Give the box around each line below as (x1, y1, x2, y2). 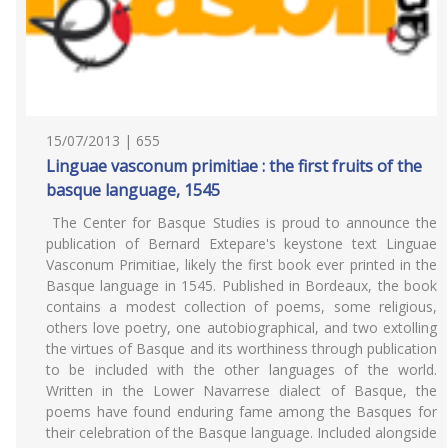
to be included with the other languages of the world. (46, 360, 437, 379)
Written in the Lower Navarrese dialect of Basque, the (46, 381, 437, 400)
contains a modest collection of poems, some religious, (46, 297, 437, 316)
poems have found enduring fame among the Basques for (46, 402, 437, 421)
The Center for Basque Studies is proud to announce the (46, 213, 437, 232)
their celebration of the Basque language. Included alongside (46, 423, 437, 442)
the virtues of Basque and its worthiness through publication (46, 339, 437, 358)
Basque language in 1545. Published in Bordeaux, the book (46, 276, 437, 295)
